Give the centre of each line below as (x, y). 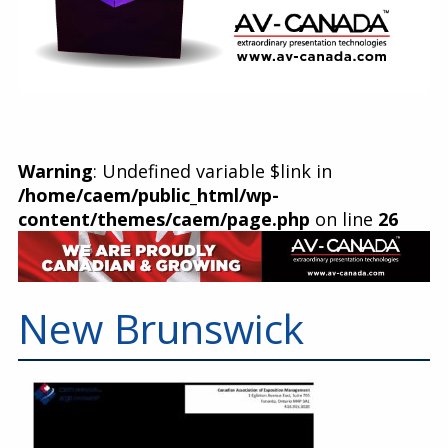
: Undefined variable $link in (212, 171)
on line (344, 219)
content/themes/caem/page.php (164, 219)
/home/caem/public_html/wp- (148, 195)
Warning (55, 171)
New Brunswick (161, 329)
